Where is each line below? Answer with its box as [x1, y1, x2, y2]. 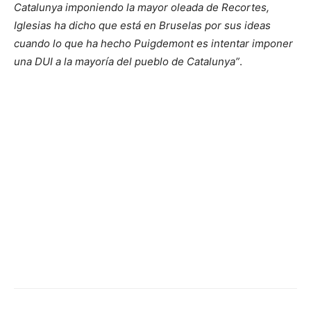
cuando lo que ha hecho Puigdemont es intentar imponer [14, 36, 293, 50]
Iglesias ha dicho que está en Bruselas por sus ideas [14, 18, 271, 32]
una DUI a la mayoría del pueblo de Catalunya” [14, 54, 239, 68]
